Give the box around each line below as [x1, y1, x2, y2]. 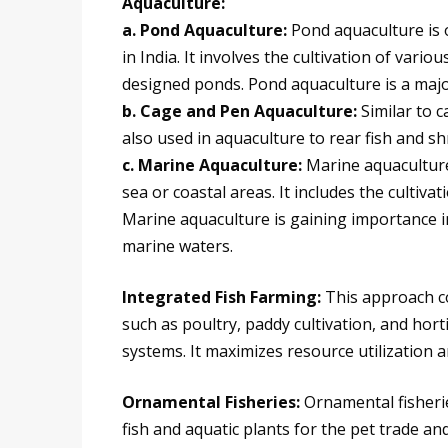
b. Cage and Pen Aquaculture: [122, 100, 357, 123]
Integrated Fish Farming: [122, 286, 325, 309]
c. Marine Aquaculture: [122, 154, 306, 177]
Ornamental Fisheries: [122, 391, 304, 414]
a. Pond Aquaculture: [122, 19, 287, 42]
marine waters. [122, 235, 233, 258]
